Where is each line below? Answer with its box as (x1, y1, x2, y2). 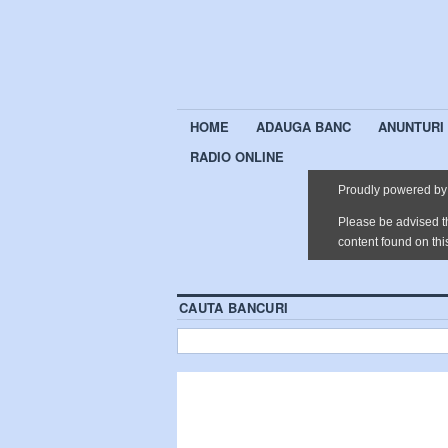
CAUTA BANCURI (179, 297, 289, 317)
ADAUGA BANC (256, 117, 351, 137)
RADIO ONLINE (190, 146, 284, 166)
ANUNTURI (378, 117, 444, 137)
